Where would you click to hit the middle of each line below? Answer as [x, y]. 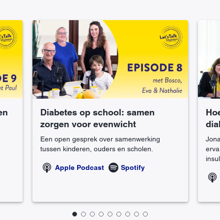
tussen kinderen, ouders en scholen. [97, 149]
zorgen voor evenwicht [88, 124]
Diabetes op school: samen [97, 112]
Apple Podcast [80, 168]
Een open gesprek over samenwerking [100, 139]
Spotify [133, 168]
